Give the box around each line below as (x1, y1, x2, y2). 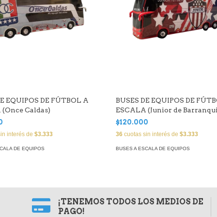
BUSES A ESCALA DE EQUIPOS (116, 146, 190, 151)
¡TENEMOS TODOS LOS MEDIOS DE (58, 197, 204, 206)
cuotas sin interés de (123, 131, 180, 138)
